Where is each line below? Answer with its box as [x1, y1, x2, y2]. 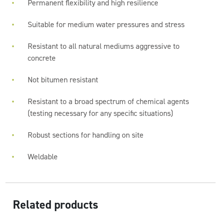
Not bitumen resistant [28, 74, 99, 85]
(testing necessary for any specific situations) [28, 108, 174, 118]
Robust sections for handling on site [28, 130, 144, 140]
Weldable [28, 151, 58, 162]
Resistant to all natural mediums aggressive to [28, 41, 180, 51]
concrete [28, 53, 56, 63]
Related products [13, 197, 99, 213]
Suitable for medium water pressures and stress [28, 19, 185, 30]
